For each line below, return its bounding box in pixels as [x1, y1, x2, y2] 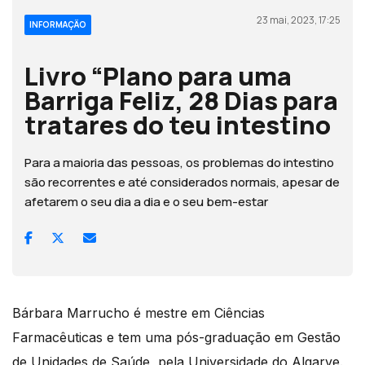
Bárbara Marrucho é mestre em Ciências [12, 304, 265, 321]
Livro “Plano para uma [24, 58, 292, 93]
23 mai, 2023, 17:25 [257, 12, 341, 27]
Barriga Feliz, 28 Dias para [24, 82, 338, 117]
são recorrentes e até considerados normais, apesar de [24, 173, 340, 191]
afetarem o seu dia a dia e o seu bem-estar [24, 192, 268, 210]
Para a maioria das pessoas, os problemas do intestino [24, 153, 334, 171]
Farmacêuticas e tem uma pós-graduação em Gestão [12, 328, 341, 345]
